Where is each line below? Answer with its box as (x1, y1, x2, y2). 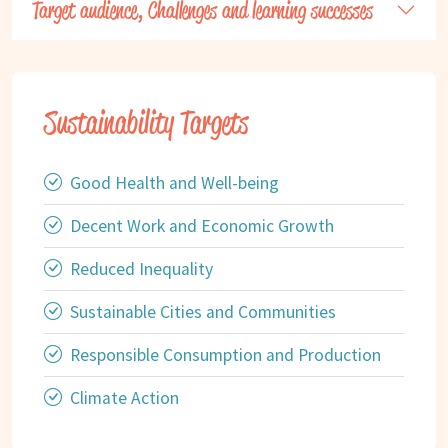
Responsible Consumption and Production (70, 344, 381, 367)
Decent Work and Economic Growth (70, 215, 334, 238)
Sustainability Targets (44, 102, 248, 144)
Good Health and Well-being (70, 172, 279, 195)
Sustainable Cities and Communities (70, 301, 336, 324)
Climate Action (70, 387, 179, 410)
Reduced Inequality (70, 258, 213, 281)
